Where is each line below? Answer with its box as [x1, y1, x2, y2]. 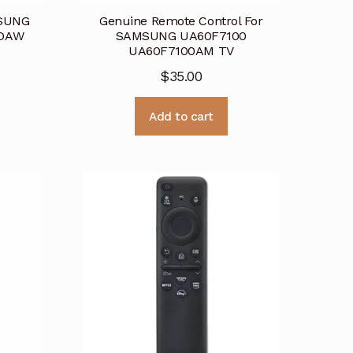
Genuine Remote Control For [99, 13, 263, 29]
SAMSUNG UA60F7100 [115, 28, 247, 44]
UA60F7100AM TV [128, 43, 234, 59]
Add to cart [149, 109, 214, 124]
